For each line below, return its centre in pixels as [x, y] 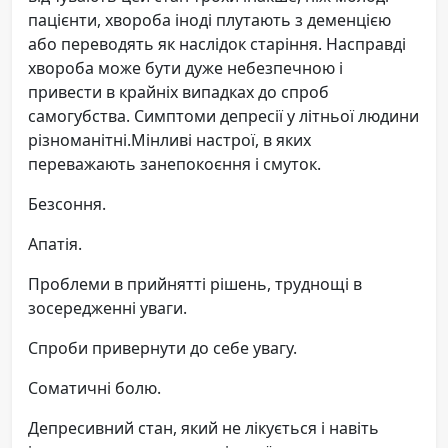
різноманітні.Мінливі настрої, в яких [169, 140]
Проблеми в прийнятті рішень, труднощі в [195, 284]
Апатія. [55, 244]
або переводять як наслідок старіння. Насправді [217, 44]
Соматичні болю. [94, 388]
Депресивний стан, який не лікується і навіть [203, 428]
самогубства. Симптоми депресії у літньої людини [223, 116]
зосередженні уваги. [107, 308]
